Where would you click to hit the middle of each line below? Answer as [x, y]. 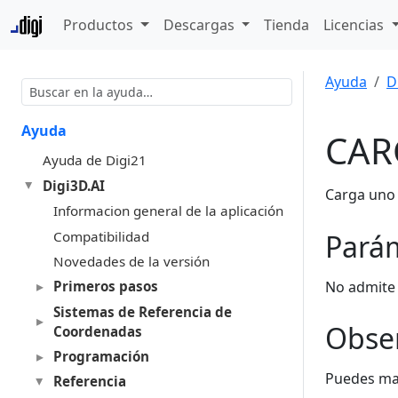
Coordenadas [97, 331]
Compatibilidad [101, 236]
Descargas [200, 25]
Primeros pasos [105, 287]
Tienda [287, 25]
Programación [101, 357]
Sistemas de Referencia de [142, 311]
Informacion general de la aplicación [168, 211]
